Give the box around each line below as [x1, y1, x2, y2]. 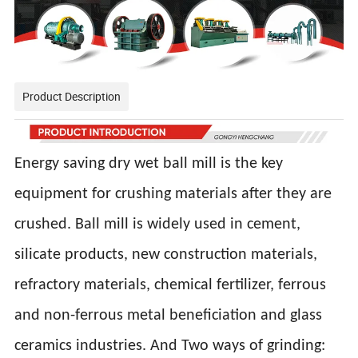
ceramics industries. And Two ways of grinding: [14, 337, 326, 354]
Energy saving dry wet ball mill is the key [14, 155, 284, 172]
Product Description [22, 88, 121, 104]
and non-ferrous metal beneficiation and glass [14, 307, 323, 324]
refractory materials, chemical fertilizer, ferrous [14, 276, 327, 293]
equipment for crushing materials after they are [14, 185, 332, 202]
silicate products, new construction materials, [14, 246, 318, 263]
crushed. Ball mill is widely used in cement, [14, 216, 301, 233]
